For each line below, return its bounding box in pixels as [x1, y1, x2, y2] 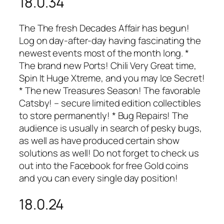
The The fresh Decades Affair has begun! [19, 21, 190, 35]
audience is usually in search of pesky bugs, [19, 121, 202, 135]
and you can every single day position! [19, 171, 178, 185]
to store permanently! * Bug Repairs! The [19, 109, 188, 122]
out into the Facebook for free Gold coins [19, 159, 188, 172]
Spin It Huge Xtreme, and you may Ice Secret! [19, 71, 205, 85]
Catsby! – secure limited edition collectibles [19, 96, 201, 110]
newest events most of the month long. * [19, 46, 189, 60]
